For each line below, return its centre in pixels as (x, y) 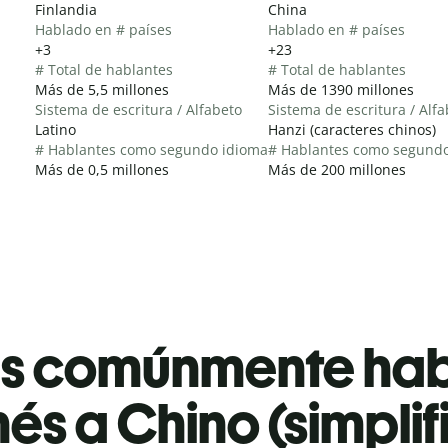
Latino (55, 129)
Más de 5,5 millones (102, 89)
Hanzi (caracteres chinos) (352, 129)
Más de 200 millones (337, 169)
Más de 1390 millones (341, 89)
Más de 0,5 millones (102, 169)
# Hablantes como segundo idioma (151, 149)
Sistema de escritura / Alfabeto (138, 109)
